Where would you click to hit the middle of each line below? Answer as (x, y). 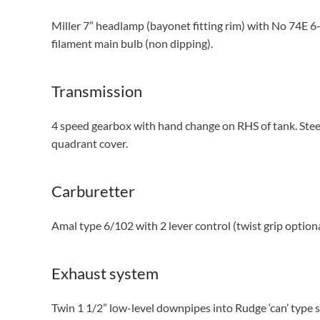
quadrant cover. (90, 143)
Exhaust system (105, 273)
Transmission (97, 91)
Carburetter (93, 191)
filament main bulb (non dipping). (132, 43)
